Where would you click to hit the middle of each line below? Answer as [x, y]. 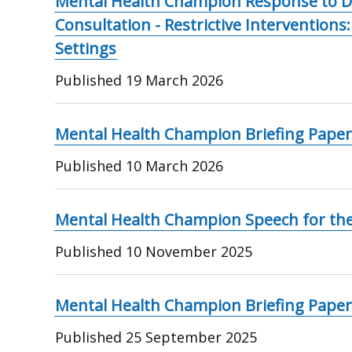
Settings [86, 48]
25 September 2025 [192, 337]
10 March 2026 [175, 165]
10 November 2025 [189, 251]
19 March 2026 [175, 80]
